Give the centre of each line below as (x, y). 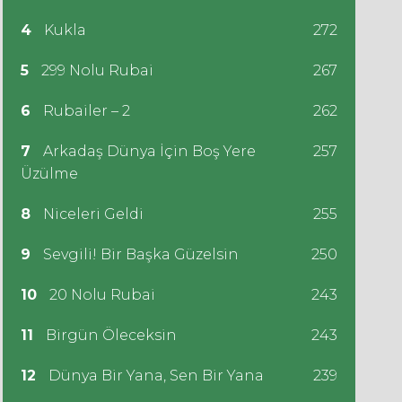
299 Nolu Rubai (95, 70)
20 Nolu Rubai (100, 295)
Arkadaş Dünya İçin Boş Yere (147, 151)
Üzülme (49, 174)
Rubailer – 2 (84, 111)
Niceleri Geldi (91, 214)
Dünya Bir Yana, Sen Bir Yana (154, 376)
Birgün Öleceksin (109, 335)
